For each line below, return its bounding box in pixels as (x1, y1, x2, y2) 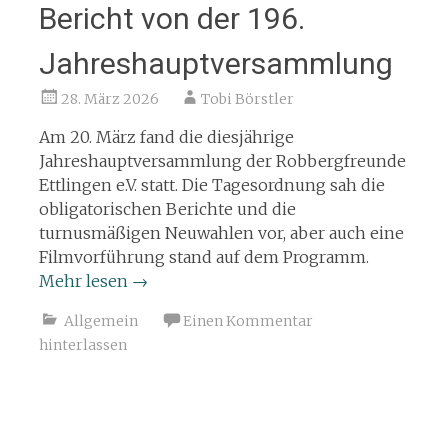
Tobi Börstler (200, 89, 294, 108)
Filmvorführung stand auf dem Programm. (38, 246, 369, 267)
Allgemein (63, 311, 138, 330)
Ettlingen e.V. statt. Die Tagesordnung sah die (38, 174, 385, 195)
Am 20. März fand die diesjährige (38, 126, 294, 147)
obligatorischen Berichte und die (38, 198, 296, 219)
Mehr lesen (38, 270, 132, 291)
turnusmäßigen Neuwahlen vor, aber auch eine (38, 222, 404, 243)
